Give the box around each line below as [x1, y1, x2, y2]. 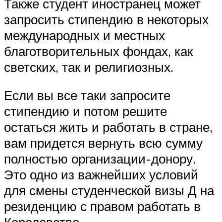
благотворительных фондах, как [4, 43, 193, 59]
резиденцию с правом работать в [4, 198, 201, 215]
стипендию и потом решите [4, 103, 167, 119]
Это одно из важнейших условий [4, 166, 198, 183]
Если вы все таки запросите [4, 87, 170, 104]
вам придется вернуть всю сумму [4, 135, 203, 151]
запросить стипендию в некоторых [4, 11, 209, 27]
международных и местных [4, 27, 165, 43]
